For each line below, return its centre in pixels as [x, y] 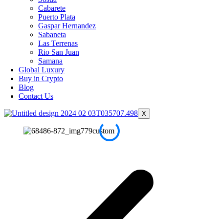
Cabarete [52, 8]
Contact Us [36, 96]
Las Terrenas [58, 43]
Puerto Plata [57, 17]
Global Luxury [42, 70]
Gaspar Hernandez [67, 26]
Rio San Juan [59, 52]
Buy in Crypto [41, 78]
